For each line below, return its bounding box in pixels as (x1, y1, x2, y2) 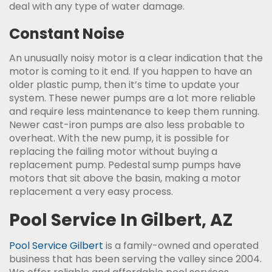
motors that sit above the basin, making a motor (9, 171, 241, 186)
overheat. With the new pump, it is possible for (9, 131, 229, 146)
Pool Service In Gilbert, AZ (9, 208, 233, 233)
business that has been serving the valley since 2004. (9, 252, 262, 267)
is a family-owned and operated (103, 239, 259, 253)
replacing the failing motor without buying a (9, 144, 217, 159)
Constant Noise (9, 24, 124, 44)
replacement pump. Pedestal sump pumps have (9, 158, 241, 172)
